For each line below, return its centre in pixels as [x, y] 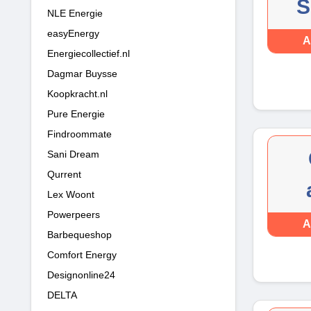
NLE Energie [75, 13]
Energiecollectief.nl [89, 53]
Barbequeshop [79, 234]
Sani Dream [73, 154]
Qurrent [64, 174]
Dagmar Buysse [82, 73]
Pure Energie [76, 114]
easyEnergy [73, 33]
